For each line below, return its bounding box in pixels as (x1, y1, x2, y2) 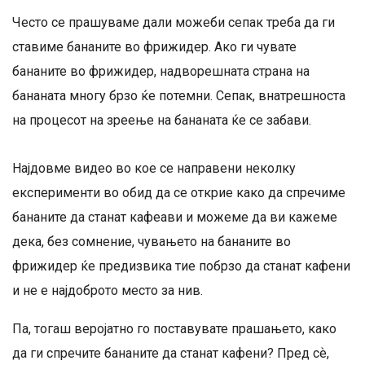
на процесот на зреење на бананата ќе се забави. (12, 112, 311, 128)
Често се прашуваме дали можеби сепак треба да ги (12, 15, 335, 30)
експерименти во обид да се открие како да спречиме (12, 185, 345, 200)
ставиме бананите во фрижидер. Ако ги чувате (12, 39, 297, 55)
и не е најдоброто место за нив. (12, 283, 203, 298)
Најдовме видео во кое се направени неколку (12, 161, 296, 176)
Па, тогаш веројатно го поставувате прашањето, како (12, 321, 336, 336)
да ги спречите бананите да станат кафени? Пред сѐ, (12, 345, 329, 361)
